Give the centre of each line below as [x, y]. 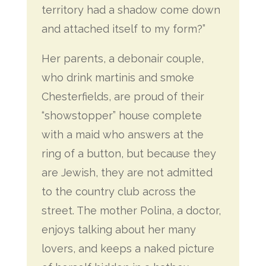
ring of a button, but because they [129, 153]
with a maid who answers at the [122, 134]
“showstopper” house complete [121, 115]
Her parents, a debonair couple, [122, 58]
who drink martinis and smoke [118, 77]
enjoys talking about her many [118, 229]
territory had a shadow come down [131, 10]
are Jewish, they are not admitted [127, 172]
